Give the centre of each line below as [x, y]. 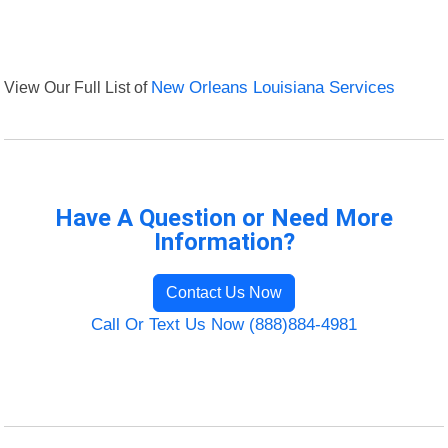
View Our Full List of [78, 87]
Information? [224, 242]
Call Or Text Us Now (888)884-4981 [224, 325]
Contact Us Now [224, 293]
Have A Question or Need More [224, 218]
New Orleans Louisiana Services [273, 88]
